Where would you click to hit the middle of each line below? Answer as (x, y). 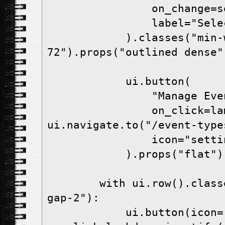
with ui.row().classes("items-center (73, 184)
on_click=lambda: (99, 111)
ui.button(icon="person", (86, 213)
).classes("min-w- (86, 38)
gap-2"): (73, 198)
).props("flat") (175, 154)
